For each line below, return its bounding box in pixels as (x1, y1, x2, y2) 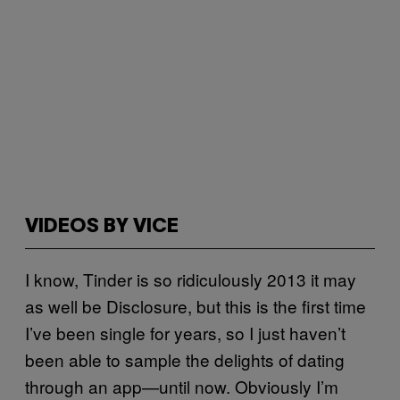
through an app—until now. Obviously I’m (25, 374, 338, 398)
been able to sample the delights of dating (25, 347, 345, 371)
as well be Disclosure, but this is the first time (25, 294, 366, 318)
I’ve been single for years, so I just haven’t (25, 321, 346, 345)
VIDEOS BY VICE (25, 218, 179, 236)
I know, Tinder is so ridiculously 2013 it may (25, 267, 356, 291)
